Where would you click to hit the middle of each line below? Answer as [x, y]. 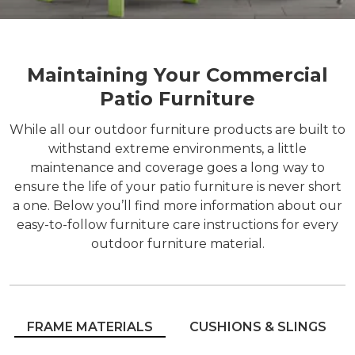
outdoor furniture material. [177, 244]
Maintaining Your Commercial [177, 75]
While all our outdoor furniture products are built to [177, 130]
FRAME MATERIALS [90, 327]
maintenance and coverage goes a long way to [177, 168]
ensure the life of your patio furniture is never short [177, 187]
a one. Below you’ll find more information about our [177, 206]
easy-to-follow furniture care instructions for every [177, 225]
